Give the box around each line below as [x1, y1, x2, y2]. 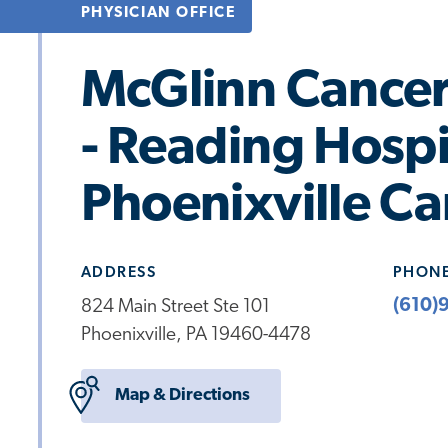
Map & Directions [114, 387, 250, 405]
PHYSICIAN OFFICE [80, 5, 237, 22]
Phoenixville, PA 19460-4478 [80, 325, 311, 345]
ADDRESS [80, 265, 157, 282]
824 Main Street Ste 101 [80, 297, 270, 317]
